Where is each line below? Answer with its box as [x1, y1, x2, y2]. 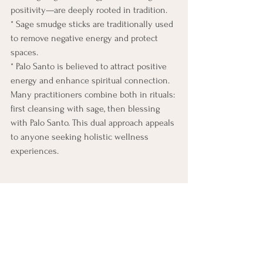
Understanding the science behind [11, 245, 146, 256]
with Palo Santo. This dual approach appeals [11, 117, 177, 128]
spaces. [11, 46, 38, 58]
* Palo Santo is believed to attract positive [11, 60, 169, 72]
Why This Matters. [11, 231, 82, 242]
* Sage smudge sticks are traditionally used [11, 18, 176, 29]
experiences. [11, 145, 59, 156]
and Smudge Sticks [11, 201, 104, 215]
